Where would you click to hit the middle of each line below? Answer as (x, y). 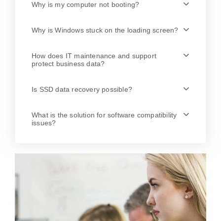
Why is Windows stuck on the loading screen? (105, 30)
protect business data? (68, 63)
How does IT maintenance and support (94, 55)
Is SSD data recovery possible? (82, 89)
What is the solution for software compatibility (104, 115)
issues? (44, 123)
